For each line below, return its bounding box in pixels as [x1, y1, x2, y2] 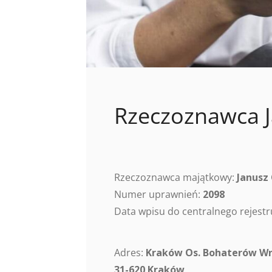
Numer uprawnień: [114, 188, 203, 202]
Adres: [114, 246, 146, 260]
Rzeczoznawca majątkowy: [114, 171, 237, 185]
